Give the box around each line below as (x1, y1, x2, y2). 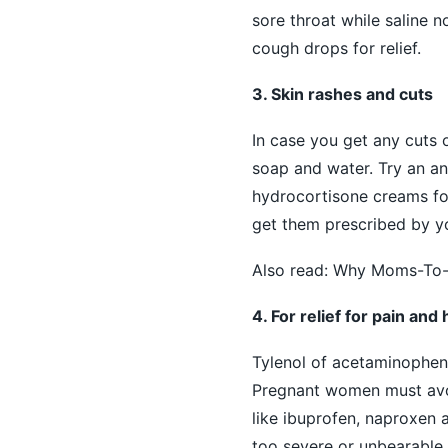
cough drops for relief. (251, 37, 421, 58)
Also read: (251, 259, 333, 280)
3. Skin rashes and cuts (251, 83, 433, 104)
